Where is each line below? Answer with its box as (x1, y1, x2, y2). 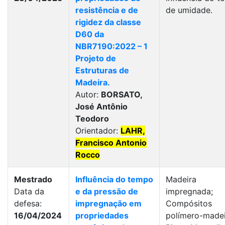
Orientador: (75, 126, 121, 136)
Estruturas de (75, 65, 129, 75)
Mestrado (14, 174, 52, 184)
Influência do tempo (75, 174, 153, 184)
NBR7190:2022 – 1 (75, 41, 148, 51)
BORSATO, (101, 89, 142, 99)
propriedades (75, 210, 129, 220)
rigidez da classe (75, 17, 141, 27)
